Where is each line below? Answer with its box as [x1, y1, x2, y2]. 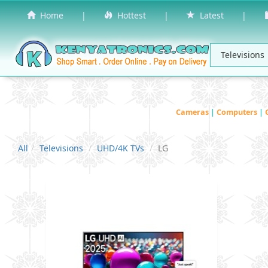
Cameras [176, 106, 211, 117]
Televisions [39, 142, 83, 154]
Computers [217, 106, 259, 117]
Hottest [112, 10, 146, 21]
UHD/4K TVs [97, 142, 144, 154]
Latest [195, 10, 224, 21]
